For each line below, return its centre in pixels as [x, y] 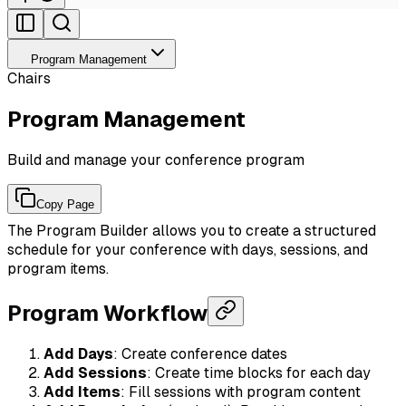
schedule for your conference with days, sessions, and [188, 249]
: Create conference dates [200, 353]
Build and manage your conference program [156, 159]
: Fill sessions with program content [241, 391]
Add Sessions [95, 372]
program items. [58, 268]
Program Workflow [107, 313]
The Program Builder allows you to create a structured [192, 230]
